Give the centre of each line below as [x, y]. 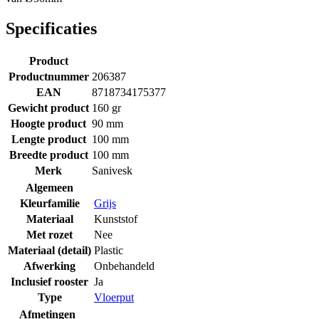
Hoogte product [48, 123]
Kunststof [116, 219]
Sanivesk [112, 170]
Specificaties [51, 28]
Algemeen [49, 187]
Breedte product [48, 155]
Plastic [109, 250]
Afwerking [49, 266]
